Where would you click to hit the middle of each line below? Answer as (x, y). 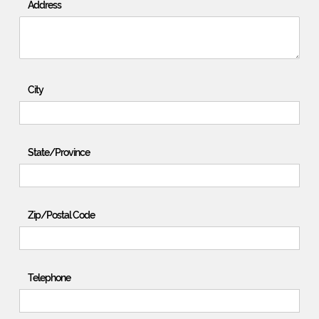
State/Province (59, 151)
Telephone (49, 277)
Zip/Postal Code (61, 214)
